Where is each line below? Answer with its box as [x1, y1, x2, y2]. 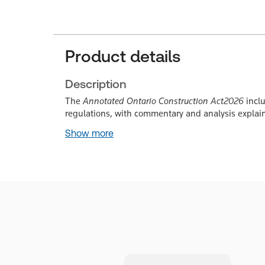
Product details [65, 47, 180, 66]
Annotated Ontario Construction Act [83, 95, 224, 106]
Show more [65, 128, 114, 139]
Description [65, 77, 127, 91]
